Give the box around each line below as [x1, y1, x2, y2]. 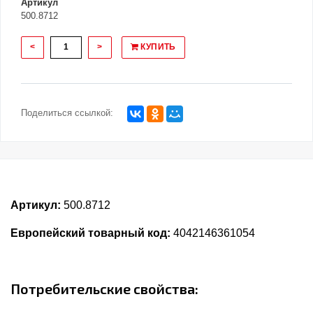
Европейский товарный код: [10, 227, 170, 240]
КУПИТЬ [138, 42, 176, 52]
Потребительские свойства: [10, 280, 198, 298]
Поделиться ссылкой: [21, 108, 113, 119]
